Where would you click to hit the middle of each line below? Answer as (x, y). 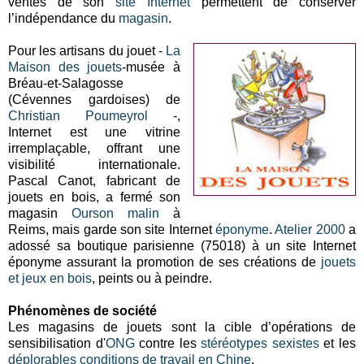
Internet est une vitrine (95, 132)
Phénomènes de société (82, 310)
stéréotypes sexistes (260, 343)
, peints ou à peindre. (152, 278)
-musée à (152, 67)
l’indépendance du (63, 18)
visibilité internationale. (95, 164)
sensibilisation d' (57, 343)
